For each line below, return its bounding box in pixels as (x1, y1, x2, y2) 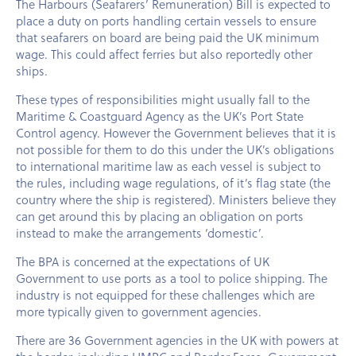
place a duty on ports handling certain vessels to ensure (16, 12, 316, 29)
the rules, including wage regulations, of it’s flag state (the (16, 174, 331, 192)
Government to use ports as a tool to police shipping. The (16, 269, 327, 287)
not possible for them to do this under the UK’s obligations (16, 141, 335, 158)
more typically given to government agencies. (16, 303, 261, 320)
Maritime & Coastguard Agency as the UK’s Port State (16, 107, 304, 125)
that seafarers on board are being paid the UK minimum (16, 29, 319, 46)
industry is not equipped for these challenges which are (16, 286, 315, 304)
